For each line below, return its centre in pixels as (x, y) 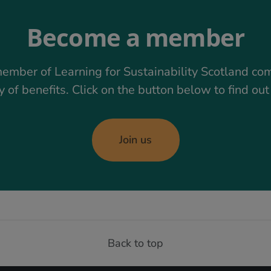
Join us (135, 140)
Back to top (135, 243)
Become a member (135, 37)
